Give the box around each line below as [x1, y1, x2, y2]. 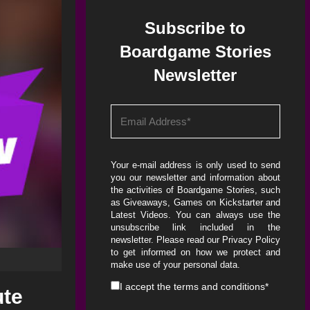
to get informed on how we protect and [110, 247, 281, 257]
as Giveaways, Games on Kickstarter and [110, 197, 281, 208]
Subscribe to [145, 19, 246, 37]
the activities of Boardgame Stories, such [110, 185, 281, 195]
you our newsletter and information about [110, 172, 281, 183]
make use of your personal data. [110, 259, 240, 270]
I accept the [119, 281, 174, 292]
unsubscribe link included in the [110, 222, 281, 232]
